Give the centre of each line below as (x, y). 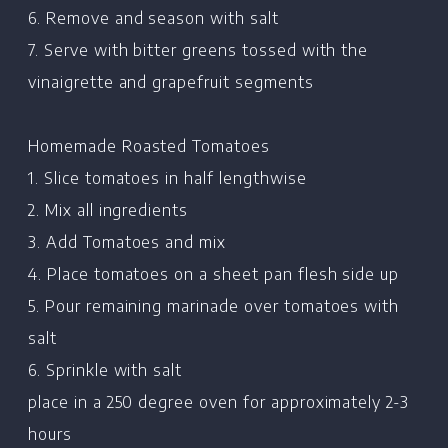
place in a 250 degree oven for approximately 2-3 (219, 401)
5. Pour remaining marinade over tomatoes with (214, 305)
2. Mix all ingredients (108, 209)
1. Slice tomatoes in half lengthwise (167, 177)
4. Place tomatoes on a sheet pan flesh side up (214, 273)
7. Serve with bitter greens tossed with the (198, 49)
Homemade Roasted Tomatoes (149, 145)
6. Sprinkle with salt (105, 369)
